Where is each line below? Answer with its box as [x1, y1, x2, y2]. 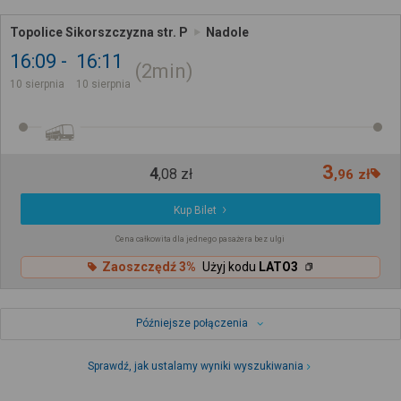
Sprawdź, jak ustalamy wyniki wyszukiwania [88, 359, 304, 372]
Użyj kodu [201, 260, 259, 275]
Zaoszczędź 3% [101, 260, 196, 275]
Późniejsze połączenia [135, 316, 248, 329]
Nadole [206, 24, 249, 39]
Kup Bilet [174, 203, 218, 217]
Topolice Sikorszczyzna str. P [10, 24, 188, 39]
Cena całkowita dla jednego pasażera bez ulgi [115, 234, 286, 243]
